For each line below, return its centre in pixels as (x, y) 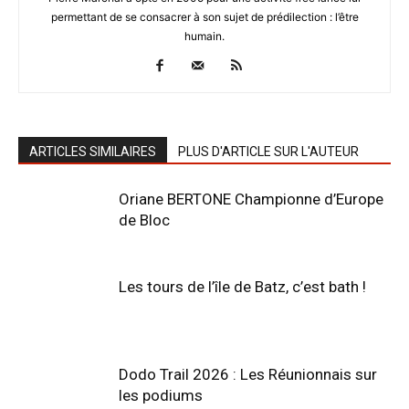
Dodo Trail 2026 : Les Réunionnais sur (248, 374)
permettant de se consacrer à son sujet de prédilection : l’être (204, 16)
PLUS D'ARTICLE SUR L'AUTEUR (268, 151)
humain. (204, 36)
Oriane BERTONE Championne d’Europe (251, 199)
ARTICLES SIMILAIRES (93, 151)
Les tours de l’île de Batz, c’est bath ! (242, 286)
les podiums (161, 395)
